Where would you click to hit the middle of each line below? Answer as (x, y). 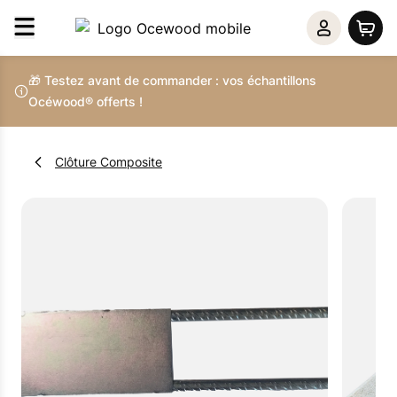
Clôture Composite (109, 162)
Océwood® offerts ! (86, 101)
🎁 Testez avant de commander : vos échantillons (172, 80)
